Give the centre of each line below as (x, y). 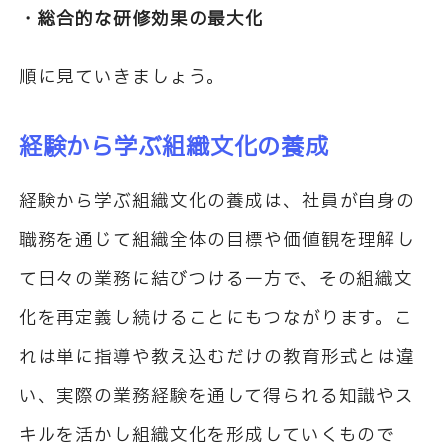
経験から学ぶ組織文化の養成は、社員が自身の (217, 202)
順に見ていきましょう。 (122, 77)
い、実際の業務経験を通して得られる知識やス (216, 397)
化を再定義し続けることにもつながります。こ (216, 319)
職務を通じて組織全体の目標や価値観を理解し (217, 241)
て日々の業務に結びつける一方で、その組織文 (216, 280)
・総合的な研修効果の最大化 (141, 19)
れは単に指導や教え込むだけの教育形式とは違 (217, 358)
